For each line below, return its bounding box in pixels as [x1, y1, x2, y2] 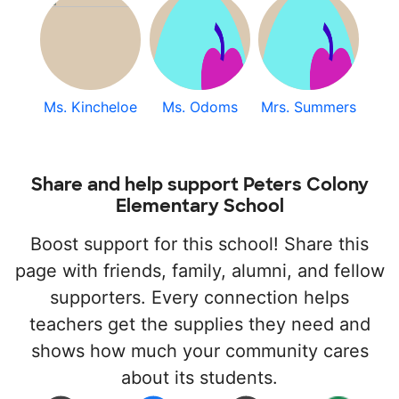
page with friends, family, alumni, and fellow [14, 260, 385, 281]
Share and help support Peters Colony [30, 173, 369, 196]
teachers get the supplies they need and [28, 313, 370, 335]
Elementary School [115, 194, 284, 217]
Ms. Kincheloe [43, 98, 137, 116]
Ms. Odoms [161, 98, 238, 116]
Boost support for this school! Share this [30, 233, 369, 255]
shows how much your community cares [30, 340, 369, 362]
